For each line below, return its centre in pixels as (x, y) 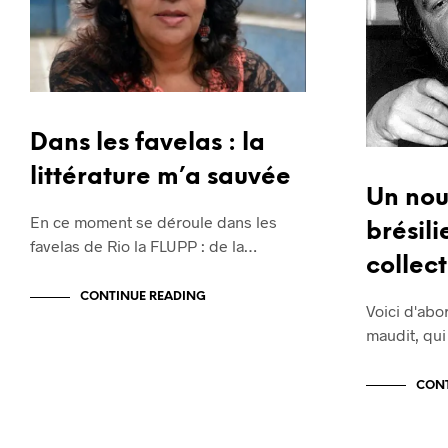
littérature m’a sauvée (160, 178)
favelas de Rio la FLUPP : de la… (143, 246)
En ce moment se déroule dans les (153, 222)
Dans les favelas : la (147, 144)
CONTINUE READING (143, 297)
